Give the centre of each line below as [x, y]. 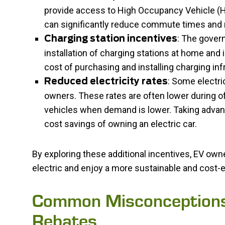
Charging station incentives [111, 39]
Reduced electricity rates [106, 82]
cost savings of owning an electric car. [121, 124]
